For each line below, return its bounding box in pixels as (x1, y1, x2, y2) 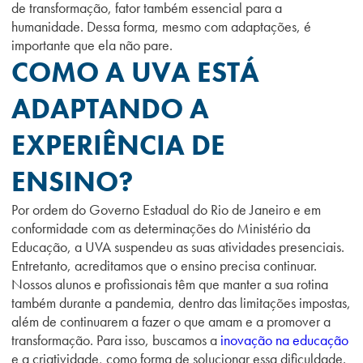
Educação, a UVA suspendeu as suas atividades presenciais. (11, 237, 344, 256)
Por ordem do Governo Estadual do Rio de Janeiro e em (11, 200, 321, 219)
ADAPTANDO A (11, 91, 209, 127)
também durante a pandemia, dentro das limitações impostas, (11, 293, 351, 312)
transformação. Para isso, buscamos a (11, 331, 220, 349)
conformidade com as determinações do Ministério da (11, 219, 310, 237)
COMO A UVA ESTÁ (11, 54, 259, 91)
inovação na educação (220, 331, 348, 349)
